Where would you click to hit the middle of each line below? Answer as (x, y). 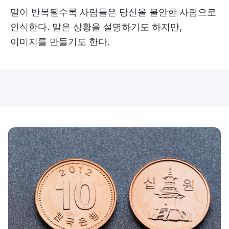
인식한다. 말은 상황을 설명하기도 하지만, (96, 27)
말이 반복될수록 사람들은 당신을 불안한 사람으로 (113, 12)
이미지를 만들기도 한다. (60, 42)
